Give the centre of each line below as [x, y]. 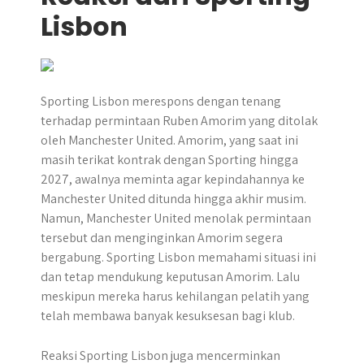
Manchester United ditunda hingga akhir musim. [173, 199]
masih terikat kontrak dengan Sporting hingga [169, 160]
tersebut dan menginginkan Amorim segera [162, 238]
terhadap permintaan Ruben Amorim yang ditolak [179, 121]
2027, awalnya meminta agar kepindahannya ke [173, 179]
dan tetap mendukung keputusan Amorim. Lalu [170, 277]
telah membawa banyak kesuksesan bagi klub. [168, 316]
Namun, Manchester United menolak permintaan [176, 218]
